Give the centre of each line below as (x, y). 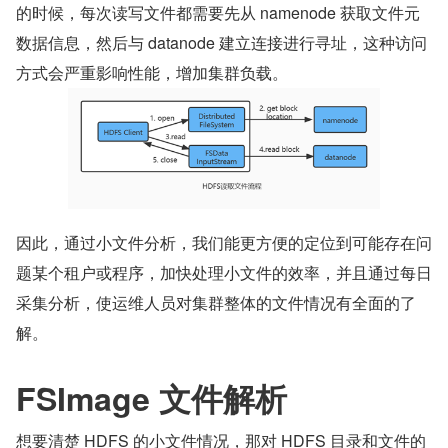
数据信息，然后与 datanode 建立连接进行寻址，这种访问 (221, 42)
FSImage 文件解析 (151, 398)
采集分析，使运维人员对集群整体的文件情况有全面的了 (216, 303)
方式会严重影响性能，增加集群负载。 (152, 72)
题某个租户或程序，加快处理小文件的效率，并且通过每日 (224, 273)
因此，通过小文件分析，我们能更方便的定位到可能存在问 (224, 243)
